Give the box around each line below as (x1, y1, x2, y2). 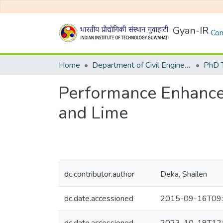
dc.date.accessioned (64, 193, 133, 204)
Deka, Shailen (160, 169, 207, 180)
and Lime (58, 102, 128, 124)
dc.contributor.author (64, 169, 134, 180)
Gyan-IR (173, 24, 209, 37)
